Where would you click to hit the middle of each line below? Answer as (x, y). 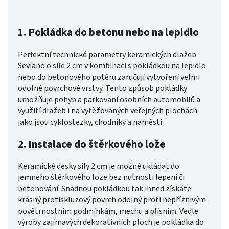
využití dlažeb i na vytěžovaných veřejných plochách (108, 111)
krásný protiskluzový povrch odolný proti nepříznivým (112, 200)
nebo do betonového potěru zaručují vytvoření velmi (109, 77)
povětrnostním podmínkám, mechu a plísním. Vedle (108, 211)
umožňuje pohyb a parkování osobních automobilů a (109, 99)
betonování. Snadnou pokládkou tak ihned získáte (105, 189)
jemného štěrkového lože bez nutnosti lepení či (101, 178)
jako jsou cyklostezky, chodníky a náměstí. (91, 122)
